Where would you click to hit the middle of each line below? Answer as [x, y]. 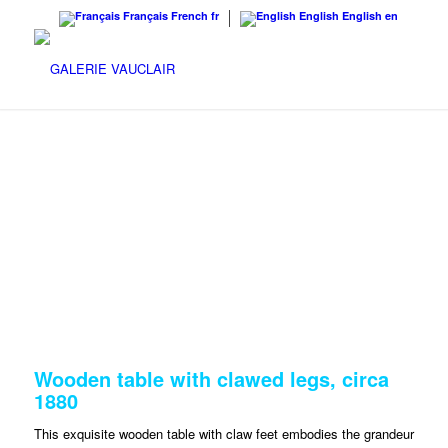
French [190, 15]
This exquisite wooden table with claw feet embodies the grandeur [223, 434]
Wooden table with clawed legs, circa [211, 378]
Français [146, 15]
